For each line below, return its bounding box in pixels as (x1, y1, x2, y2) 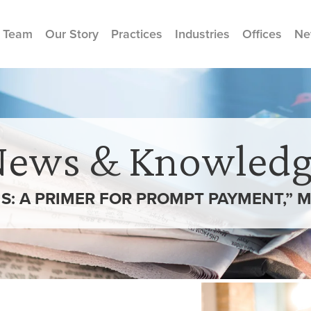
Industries (175, 25, 230, 42)
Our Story (45, 25, 99, 42)
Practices (111, 25, 162, 42)
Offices (242, 25, 282, 42)
